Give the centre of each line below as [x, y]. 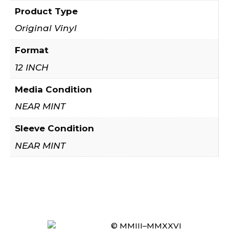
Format [31, 50]
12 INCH [31, 67]
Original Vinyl [45, 28]
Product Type [46, 11]
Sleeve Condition [54, 129]
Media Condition [53, 89]
